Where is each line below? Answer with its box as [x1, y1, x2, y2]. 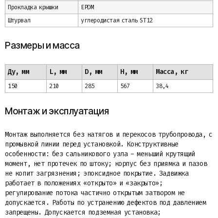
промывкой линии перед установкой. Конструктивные [5, 140, 179, 149]
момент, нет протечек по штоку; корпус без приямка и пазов [5, 159, 207, 168]
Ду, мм [8, 67, 29, 76]
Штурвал [8, 17, 31, 24]
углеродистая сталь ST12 [81, 17, 153, 24]
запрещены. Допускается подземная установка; [5, 208, 161, 217]
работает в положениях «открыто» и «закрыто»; [5, 179, 163, 188]
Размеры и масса [5, 40, 80, 51]
